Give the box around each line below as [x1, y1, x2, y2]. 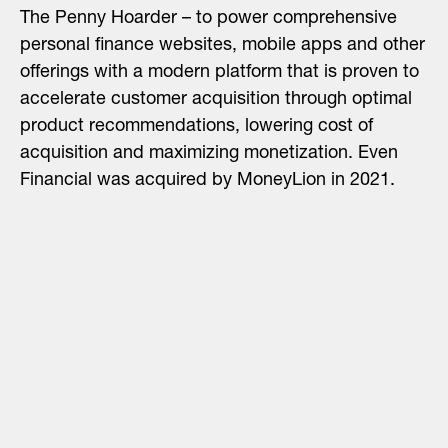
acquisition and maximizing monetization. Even [20, 145, 398, 164]
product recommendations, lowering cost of [20, 118, 373, 137]
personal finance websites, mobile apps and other [20, 37, 425, 56]
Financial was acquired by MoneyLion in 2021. [20, 172, 395, 191]
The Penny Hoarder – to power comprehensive [20, 10, 397, 29]
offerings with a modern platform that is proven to [20, 64, 419, 83]
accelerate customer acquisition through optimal [20, 91, 412, 110]
